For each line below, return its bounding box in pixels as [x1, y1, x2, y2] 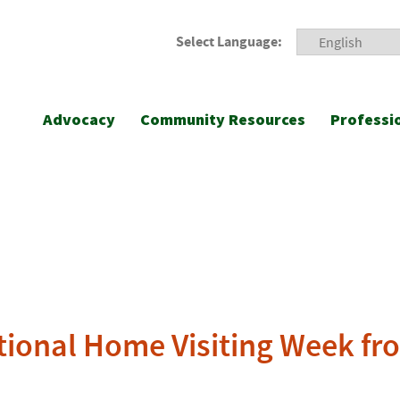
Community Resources [140, 109, 305, 129]
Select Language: [176, 32, 282, 51]
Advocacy [43, 109, 115, 129]
